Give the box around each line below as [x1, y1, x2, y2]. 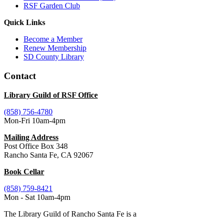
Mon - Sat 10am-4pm [4, 192, 70, 201]
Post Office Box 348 [4, 141, 68, 150]
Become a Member [24, 35, 82, 44]
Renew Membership [24, 44, 86, 53]
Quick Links [4, 18, 45, 27]
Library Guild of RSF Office [4, 90, 98, 99]
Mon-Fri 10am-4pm [4, 116, 65, 125]
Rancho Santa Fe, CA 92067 [4, 150, 93, 159]
